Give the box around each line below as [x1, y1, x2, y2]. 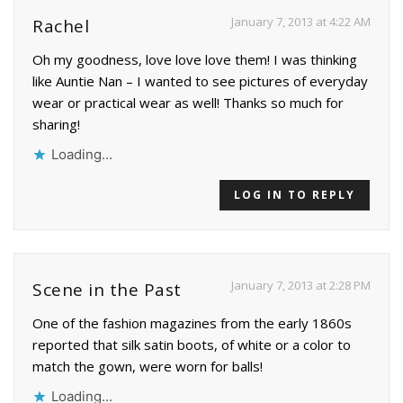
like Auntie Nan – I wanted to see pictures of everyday [32, 71, 368, 90]
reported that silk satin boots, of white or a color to [32, 335, 351, 354]
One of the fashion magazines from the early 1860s [32, 313, 352, 332]
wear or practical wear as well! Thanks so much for [32, 93, 344, 112]
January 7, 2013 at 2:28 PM [231, 276, 371, 293]
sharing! [32, 114, 80, 133]
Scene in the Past [32, 277, 182, 301]
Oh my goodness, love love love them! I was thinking [32, 49, 357, 68]
